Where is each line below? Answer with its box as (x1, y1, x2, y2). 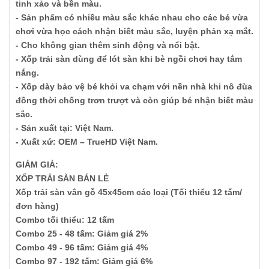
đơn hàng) (16, 201, 59, 211)
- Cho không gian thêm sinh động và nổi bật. (16, 40, 200, 50)
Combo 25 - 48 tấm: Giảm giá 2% (16, 229, 148, 238)
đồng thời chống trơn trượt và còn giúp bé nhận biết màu (16, 95, 253, 105)
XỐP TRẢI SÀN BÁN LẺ (16, 174, 109, 183)
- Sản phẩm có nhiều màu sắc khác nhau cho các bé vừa (16, 13, 248, 22)
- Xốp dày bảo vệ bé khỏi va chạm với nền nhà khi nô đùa (16, 82, 252, 91)
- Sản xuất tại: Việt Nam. (16, 123, 113, 133)
